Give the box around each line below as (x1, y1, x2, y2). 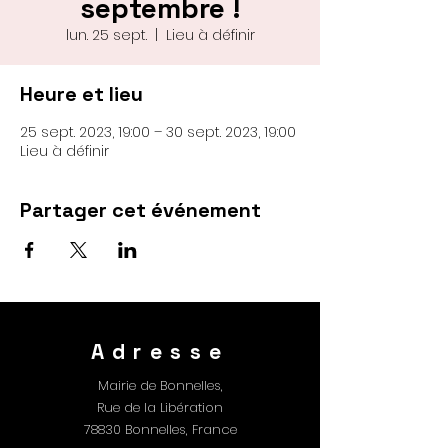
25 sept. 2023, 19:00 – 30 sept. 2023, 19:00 (20, 122, 296, 142)
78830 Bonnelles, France (83, 420, 237, 439)
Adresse (90, 338, 230, 365)
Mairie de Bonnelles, (97, 376, 223, 395)
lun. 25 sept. (65, 25, 147, 45)
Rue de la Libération (97, 398, 223, 417)
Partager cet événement (20, 197, 261, 223)
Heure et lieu (20, 81, 143, 107)
